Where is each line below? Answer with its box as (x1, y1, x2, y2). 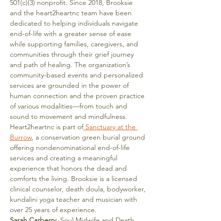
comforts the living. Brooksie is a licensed (10, 174, 139, 183)
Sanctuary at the (83, 122, 138, 131)
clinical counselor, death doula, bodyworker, (10, 184, 147, 193)
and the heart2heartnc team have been (10, 8, 134, 17)
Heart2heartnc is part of (10, 122, 83, 131)
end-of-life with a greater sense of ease (10, 29, 133, 38)
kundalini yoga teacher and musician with (10, 195, 139, 204)
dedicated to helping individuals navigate (10, 19, 140, 28)
